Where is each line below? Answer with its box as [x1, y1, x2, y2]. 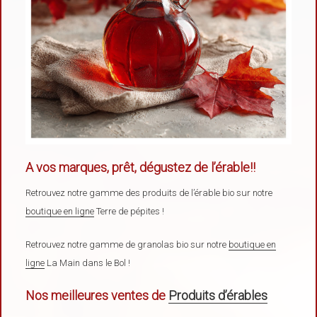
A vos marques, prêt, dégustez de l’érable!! [25, 160, 256, 175]
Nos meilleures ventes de [25, 287, 169, 303]
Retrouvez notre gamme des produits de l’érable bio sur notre [25, 187, 273, 198]
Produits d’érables [168, 287, 268, 303]
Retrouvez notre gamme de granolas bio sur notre [25, 238, 229, 250]
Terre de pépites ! [94, 205, 165, 217]
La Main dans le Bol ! [45, 257, 131, 268]
